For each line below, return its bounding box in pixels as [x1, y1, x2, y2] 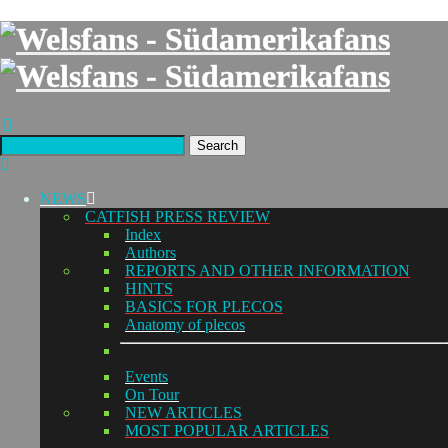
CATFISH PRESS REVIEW [85, 207, 270, 225]
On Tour [125, 385, 179, 403]
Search [197, 137, 238, 153]
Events [125, 367, 168, 385]
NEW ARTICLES [125, 403, 242, 421]
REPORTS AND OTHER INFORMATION [125, 261, 410, 279]
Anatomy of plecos [125, 315, 245, 333]
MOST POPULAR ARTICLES [125, 421, 329, 439]
